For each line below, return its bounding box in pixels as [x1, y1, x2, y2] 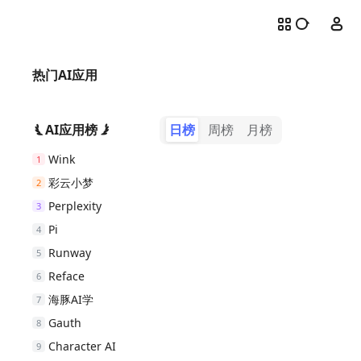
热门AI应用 [32, 66, 98, 84]
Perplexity [48, 198, 102, 214]
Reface [48, 268, 85, 284]
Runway [48, 245, 91, 260]
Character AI [48, 338, 116, 354]
